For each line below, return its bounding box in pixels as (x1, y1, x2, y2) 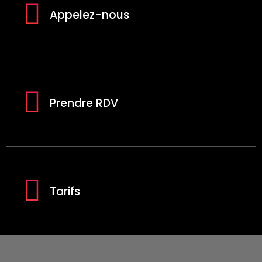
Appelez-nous (50, 7, 129, 23)
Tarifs (50, 184, 80, 199)
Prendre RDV (50, 95, 118, 111)
